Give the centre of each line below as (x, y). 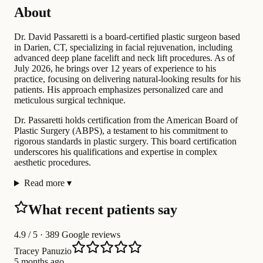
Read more (44, 183)
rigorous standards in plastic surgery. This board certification (125, 141)
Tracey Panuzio (43, 251)
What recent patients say (103, 210)
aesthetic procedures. (53, 163)
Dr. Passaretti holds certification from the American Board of (126, 120)
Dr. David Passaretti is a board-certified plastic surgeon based (127, 37)
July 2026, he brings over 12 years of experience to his (115, 69)
